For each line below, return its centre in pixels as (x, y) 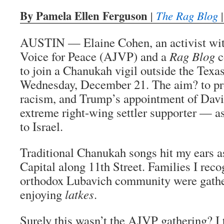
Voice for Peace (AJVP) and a (95, 56)
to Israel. (41, 126)
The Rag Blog (187, 15)
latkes (79, 194)
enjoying (42, 194)
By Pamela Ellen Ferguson (84, 16)
